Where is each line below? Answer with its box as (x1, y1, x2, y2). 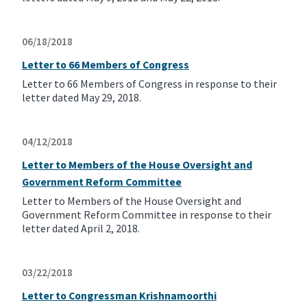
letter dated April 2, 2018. (22, 221, 140, 236)
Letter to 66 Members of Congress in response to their (22, 77, 277, 91)
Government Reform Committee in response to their (22, 208, 271, 222)
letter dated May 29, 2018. (22, 90, 141, 105)
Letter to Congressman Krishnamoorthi (22, 288, 217, 303)
